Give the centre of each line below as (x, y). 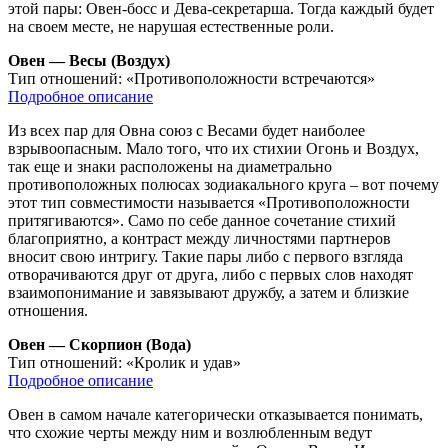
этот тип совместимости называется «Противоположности (209, 202)
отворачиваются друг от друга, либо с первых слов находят (210, 274)
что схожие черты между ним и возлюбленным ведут (190, 432)
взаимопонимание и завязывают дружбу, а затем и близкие (208, 292)
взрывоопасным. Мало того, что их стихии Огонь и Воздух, (213, 148)
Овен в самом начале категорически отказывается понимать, (215, 414)
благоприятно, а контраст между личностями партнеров (199, 238)
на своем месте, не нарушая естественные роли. (171, 26)
